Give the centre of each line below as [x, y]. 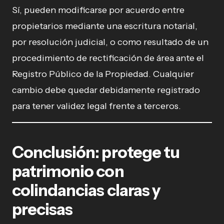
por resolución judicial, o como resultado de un [110, 42]
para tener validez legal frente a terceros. [96, 106]
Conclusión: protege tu [96, 152]
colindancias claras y [86, 190]
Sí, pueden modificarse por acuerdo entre [98, 10]
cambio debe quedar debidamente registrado [106, 90]
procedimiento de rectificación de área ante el [108, 58]
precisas [42, 209]
